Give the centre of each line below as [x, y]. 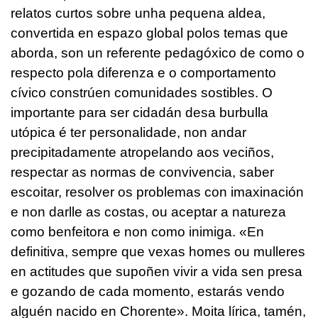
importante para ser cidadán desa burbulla [139, 113]
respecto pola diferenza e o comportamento [143, 73]
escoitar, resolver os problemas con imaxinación [157, 192]
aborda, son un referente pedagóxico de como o [158, 53]
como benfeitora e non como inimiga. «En [137, 232]
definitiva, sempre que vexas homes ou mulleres [158, 252]
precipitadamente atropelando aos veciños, [142, 153]
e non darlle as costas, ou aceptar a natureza [148, 212]
